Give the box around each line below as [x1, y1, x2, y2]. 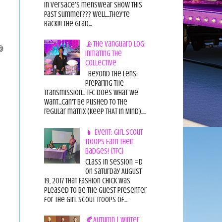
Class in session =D [85, 157, 143, 166]
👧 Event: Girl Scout [85, 127, 143, 137]
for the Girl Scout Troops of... [44, 195, 127, 204]
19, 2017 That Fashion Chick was [44, 176, 130, 185]
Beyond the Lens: [85, 69, 138, 79]
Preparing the [85, 79, 124, 88]
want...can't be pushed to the [44, 98, 127, 107]
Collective [85, 58, 116, 68]
